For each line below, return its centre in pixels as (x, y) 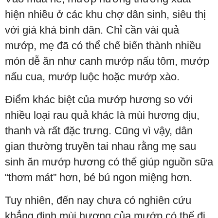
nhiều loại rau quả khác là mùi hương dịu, (102, 115)
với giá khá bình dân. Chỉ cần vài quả (92, 30)
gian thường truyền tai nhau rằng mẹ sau (100, 146)
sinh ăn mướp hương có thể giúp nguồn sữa (109, 162)
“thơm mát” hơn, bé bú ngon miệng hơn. (99, 177)
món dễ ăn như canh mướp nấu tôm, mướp (107, 61)
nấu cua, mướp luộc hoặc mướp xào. (92, 77)
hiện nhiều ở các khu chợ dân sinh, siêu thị (105, 14)
